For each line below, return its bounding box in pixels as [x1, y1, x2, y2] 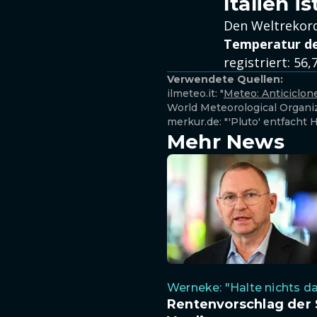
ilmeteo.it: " [167, 87, 224, 100]
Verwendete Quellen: [167, 73, 283, 86]
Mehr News [167, 129, 284, 154]
